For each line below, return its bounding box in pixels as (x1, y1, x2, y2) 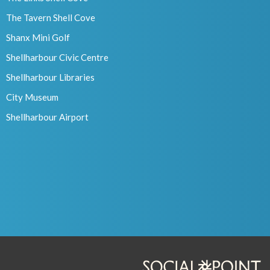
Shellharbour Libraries (6, 72, 95, 83)
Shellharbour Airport (6, 111, 89, 123)
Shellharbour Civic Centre (6, 52, 108, 63)
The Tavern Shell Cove (6, 12, 95, 24)
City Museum (6, 92, 58, 103)
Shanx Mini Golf (6, 32, 70, 43)
